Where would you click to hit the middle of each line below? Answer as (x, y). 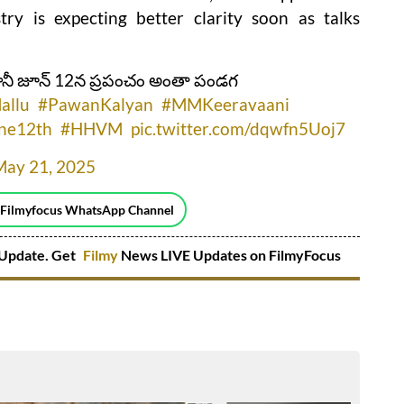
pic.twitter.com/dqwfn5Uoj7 (238, 129)
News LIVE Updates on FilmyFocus (230, 255)
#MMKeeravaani (225, 104)
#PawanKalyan (96, 104)
